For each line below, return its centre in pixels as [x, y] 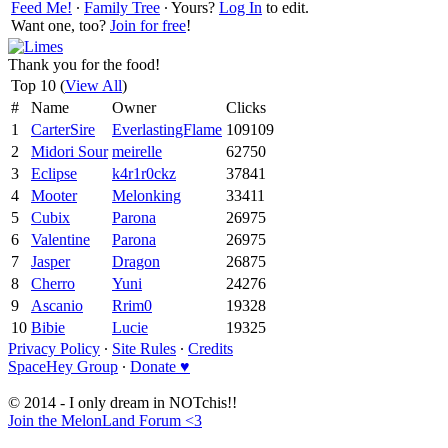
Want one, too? [60, 25]
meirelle [137, 151]
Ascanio [57, 305]
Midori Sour [69, 151]
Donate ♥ [160, 366]
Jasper [50, 261]
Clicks [246, 107]
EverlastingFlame [167, 129]
